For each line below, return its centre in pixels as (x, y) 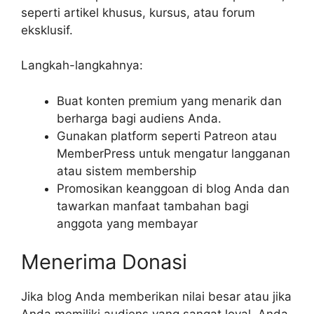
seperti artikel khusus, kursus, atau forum (138, 12)
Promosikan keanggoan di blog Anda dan (173, 188)
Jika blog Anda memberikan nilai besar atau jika (156, 297)
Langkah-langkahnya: (82, 66)
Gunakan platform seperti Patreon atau (167, 136)
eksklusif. (47, 30)
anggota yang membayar (127, 223)
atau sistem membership (127, 171)
